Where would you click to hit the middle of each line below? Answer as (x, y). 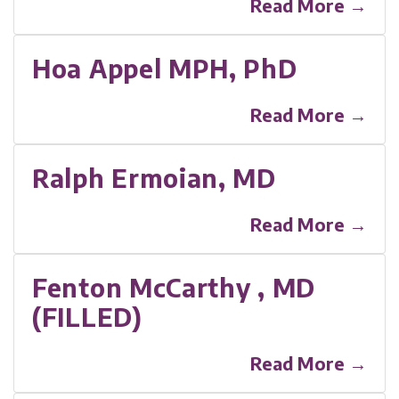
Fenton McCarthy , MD (174, 287)
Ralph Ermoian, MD (154, 177)
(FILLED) (87, 316)
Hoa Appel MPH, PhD (165, 68)
